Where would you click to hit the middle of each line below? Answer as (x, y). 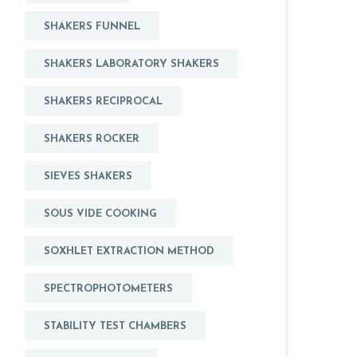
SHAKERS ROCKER (92, 139)
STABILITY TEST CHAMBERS (115, 327)
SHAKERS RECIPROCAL (103, 102)
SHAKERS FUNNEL (92, 27)
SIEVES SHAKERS (88, 177)
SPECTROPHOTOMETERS (108, 289)
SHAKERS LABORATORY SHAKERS (131, 65)
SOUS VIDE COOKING (100, 214)
